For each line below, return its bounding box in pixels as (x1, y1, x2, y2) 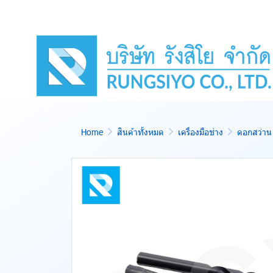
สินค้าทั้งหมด (117, 126, 164, 138)
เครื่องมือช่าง (178, 126, 223, 138)
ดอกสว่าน (237, 126, 272, 138)
